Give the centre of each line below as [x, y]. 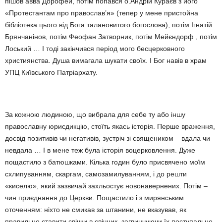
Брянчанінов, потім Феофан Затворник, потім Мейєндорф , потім [111, 37]
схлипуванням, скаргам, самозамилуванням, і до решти [96, 174]
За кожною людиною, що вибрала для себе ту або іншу [95, 114]
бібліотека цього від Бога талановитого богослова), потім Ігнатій [109, 25]
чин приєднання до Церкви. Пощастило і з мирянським [94, 198]
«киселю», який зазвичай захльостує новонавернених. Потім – [106, 186]
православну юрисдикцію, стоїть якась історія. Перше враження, [110, 126]
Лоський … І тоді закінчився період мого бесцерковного [95, 49]
